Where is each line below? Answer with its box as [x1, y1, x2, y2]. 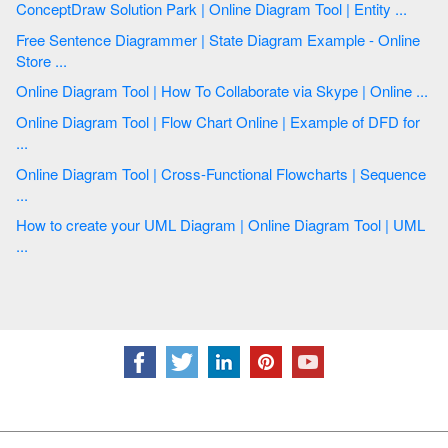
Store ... [55, 49, 71, 71]
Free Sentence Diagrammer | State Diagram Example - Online [16, 28, 49, 50]
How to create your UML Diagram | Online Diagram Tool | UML [16, 214, 248, 236]
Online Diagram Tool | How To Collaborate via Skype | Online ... [416, 80, 432, 102]
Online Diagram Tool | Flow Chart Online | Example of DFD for [16, 111, 153, 133]
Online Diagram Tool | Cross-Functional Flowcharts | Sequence [16, 162, 153, 184]
